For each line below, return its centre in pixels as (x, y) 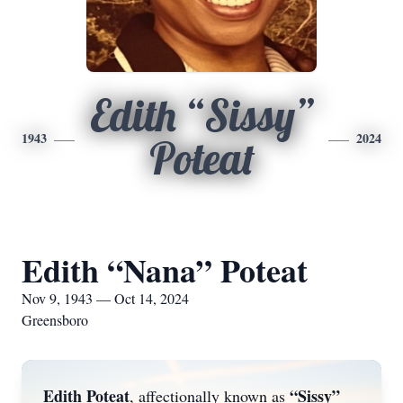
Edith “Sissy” (201, 115)
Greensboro (55, 320)
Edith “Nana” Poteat (165, 270)
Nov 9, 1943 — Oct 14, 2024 (105, 298)
